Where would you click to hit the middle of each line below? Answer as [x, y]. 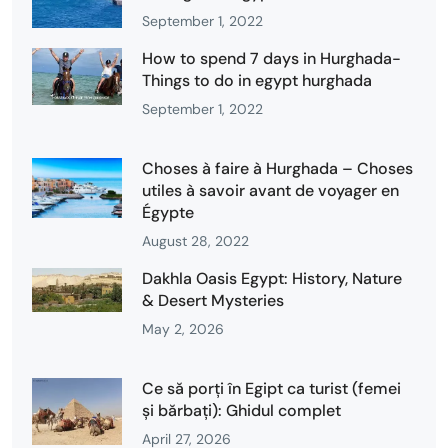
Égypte [168, 212]
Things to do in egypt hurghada [257, 80]
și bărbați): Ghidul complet [241, 410]
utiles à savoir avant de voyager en [270, 190]
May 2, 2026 [183, 328]
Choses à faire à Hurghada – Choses [277, 168]
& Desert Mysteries [213, 300]
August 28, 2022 [195, 240]
